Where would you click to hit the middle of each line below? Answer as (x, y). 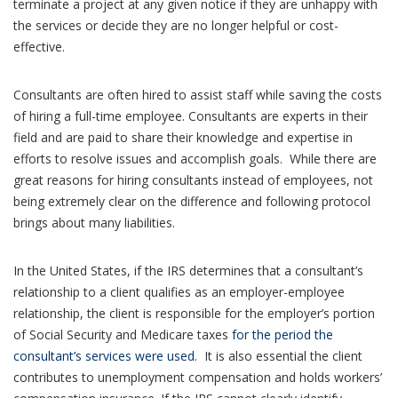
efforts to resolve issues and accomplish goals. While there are (195, 158)
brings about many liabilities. (94, 222)
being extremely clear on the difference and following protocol (192, 201)
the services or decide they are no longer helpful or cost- (176, 25)
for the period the (283, 334)
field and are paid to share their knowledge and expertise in (183, 137)
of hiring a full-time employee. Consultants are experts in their (191, 115)
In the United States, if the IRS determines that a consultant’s (188, 270)
